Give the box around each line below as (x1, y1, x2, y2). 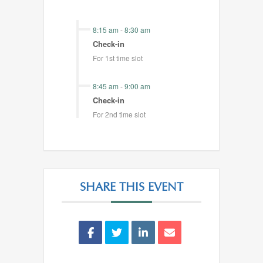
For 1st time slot (93, 53, 143, 63)
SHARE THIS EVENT (80, 182, 183, 194)
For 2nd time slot (93, 109, 146, 119)
